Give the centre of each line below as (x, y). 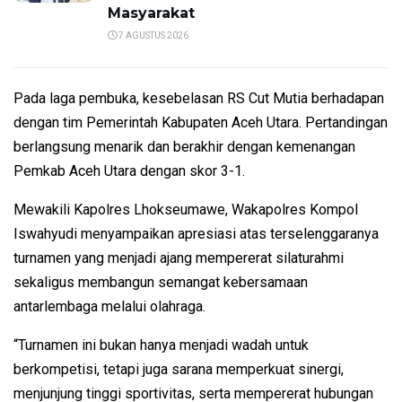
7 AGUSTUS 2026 (153, 36)
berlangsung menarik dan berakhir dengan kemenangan (184, 147)
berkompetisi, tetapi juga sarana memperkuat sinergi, (179, 370)
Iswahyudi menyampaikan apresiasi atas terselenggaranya (196, 234)
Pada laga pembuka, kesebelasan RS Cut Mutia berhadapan (199, 99)
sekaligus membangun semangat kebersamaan (161, 283)
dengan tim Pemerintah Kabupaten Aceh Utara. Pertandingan (201, 123)
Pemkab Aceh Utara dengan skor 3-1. (129, 171)
